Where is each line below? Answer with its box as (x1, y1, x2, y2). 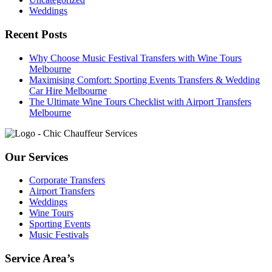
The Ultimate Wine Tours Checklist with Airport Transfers (29, 96, 251, 107)
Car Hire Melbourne (29, 85, 107, 96)
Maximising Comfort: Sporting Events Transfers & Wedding (29, 74, 260, 85)
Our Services (5, 150, 68, 163)
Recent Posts (5, 28, 67, 41)
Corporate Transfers (29, 175, 105, 186)
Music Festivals (29, 229, 89, 240)
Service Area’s (5, 251, 74, 265)
